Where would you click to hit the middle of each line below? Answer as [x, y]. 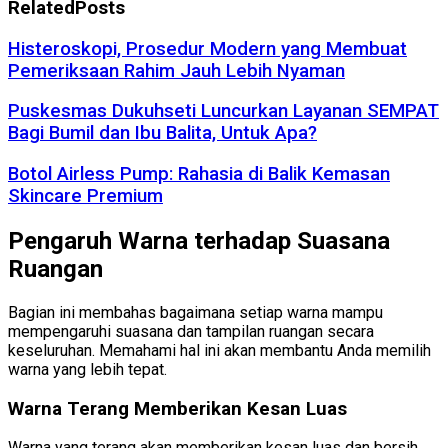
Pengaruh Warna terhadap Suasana [199, 241]
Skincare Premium [85, 196]
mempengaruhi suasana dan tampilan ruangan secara [191, 331]
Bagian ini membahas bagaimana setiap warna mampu [195, 312]
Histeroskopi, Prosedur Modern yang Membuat [207, 48]
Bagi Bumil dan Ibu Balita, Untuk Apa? [162, 133]
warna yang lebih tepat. [87, 369]
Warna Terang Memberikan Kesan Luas [177, 408]
